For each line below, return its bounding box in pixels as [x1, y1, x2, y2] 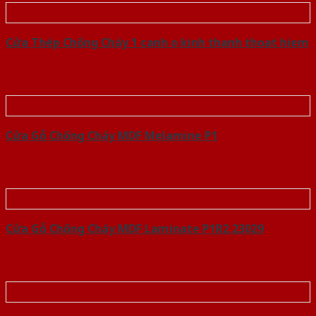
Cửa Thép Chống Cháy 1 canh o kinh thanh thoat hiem [6, 35, 309, 51]
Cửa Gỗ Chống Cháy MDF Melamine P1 [6, 128, 218, 144]
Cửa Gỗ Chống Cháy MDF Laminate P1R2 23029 [6, 221, 264, 237]
